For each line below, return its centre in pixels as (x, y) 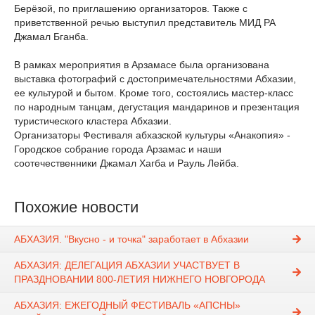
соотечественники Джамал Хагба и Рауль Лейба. (127, 163)
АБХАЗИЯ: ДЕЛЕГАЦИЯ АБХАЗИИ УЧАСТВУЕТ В (127, 265)
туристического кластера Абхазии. (93, 121)
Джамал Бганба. (51, 37)
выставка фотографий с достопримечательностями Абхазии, (155, 79)
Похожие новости (76, 207)
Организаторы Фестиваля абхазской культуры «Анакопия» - (152, 135)
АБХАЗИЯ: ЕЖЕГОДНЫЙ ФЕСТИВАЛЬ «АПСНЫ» (127, 306)
